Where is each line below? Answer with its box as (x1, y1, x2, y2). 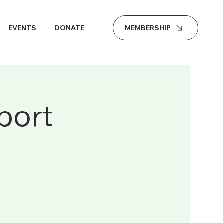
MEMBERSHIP (124, 23, 171, 32)
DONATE (54, 23, 84, 32)
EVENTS (8, 23, 37, 32)
